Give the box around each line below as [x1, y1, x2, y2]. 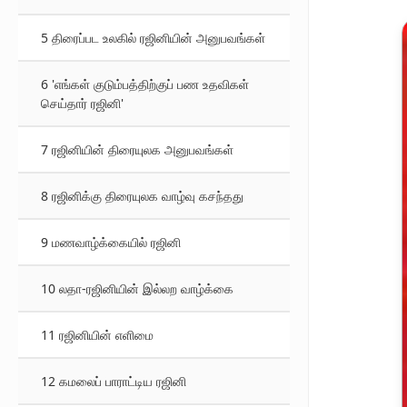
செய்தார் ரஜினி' [41, 94, 124, 112]
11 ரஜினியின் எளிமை [41, 326, 154, 343]
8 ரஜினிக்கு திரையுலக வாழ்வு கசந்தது [41, 187, 243, 204]
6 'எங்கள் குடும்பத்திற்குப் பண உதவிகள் [41, 75, 249, 93]
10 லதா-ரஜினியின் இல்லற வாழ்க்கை [41, 280, 233, 297]
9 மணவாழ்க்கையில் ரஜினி [41, 233, 181, 251]
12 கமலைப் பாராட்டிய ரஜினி [41, 372, 186, 390]
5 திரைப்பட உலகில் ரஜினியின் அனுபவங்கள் [41, 29, 265, 46]
